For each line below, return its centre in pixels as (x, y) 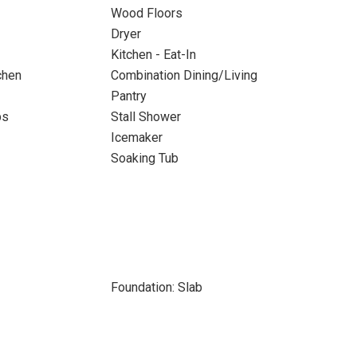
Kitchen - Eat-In (153, 55)
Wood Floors (146, 13)
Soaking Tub (144, 158)
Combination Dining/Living (184, 75)
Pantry (128, 96)
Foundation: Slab (156, 287)
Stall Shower (145, 117)
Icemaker (136, 137)
